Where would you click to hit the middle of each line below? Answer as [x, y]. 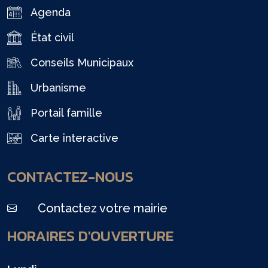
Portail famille [66, 113]
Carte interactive [74, 138]
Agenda [51, 12]
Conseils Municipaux [82, 63]
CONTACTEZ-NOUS [70, 176]
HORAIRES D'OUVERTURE [90, 236]
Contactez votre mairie [103, 208]
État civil [52, 37]
